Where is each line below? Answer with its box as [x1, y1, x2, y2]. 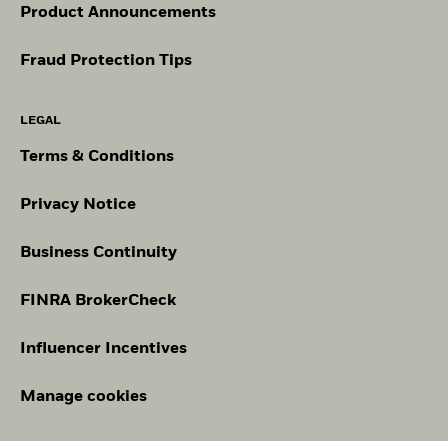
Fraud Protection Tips [20, 52, 192, 69]
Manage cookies [20, 388, 147, 405]
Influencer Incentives [20, 340, 187, 357]
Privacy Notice [20, 196, 136, 213]
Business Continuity [20, 244, 177, 261]
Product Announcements [20, 4, 216, 21]
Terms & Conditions [20, 148, 174, 165]
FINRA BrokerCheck [20, 292, 176, 309]
